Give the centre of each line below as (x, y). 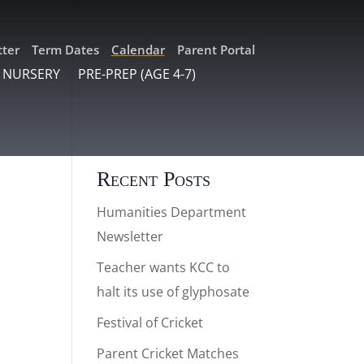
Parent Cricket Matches (168, 353)
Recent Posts (154, 179)
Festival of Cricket (150, 323)
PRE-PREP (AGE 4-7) (137, 74)
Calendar (138, 50)
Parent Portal (216, 50)
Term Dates (65, 50)
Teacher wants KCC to (164, 267)
